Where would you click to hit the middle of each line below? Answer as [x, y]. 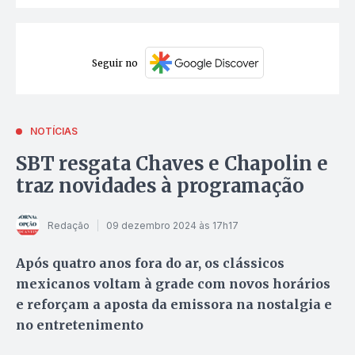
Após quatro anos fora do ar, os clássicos [150, 263]
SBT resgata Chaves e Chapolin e [172, 164]
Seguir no [115, 63]
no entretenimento [80, 325]
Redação [69, 225]
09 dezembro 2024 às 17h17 [172, 225]
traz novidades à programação [160, 186]
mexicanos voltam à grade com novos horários [173, 284]
